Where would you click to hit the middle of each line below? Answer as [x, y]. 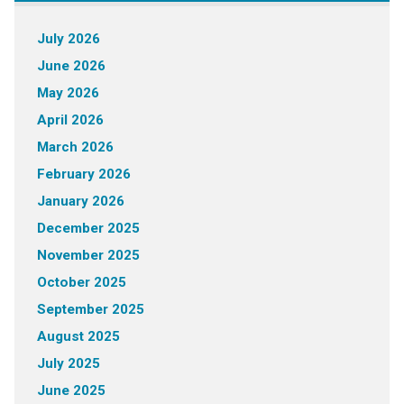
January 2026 [80, 201]
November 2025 [88, 255]
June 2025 [71, 390]
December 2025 [88, 228]
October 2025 [81, 282]
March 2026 [75, 147]
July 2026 [68, 39]
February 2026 [83, 174]
